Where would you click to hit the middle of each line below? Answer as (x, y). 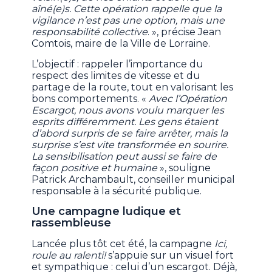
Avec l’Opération (188, 99)
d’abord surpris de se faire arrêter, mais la (130, 134)
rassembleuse (72, 223)
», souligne (185, 168)
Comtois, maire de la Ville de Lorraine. (121, 44)
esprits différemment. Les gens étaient (125, 122)
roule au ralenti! (70, 256)
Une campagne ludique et (107, 212)
